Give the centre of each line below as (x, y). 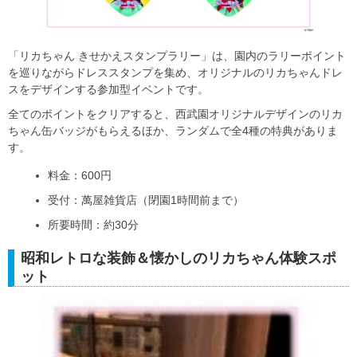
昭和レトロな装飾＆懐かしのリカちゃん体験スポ (178, 258)
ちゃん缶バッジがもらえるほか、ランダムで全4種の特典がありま (173, 130)
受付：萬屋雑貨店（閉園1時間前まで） (146, 200)
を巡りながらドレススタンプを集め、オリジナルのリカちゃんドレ (175, 72)
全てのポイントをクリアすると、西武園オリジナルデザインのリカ (175, 114)
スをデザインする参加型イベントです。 (108, 89)
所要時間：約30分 (93, 224)
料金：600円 (80, 175)
